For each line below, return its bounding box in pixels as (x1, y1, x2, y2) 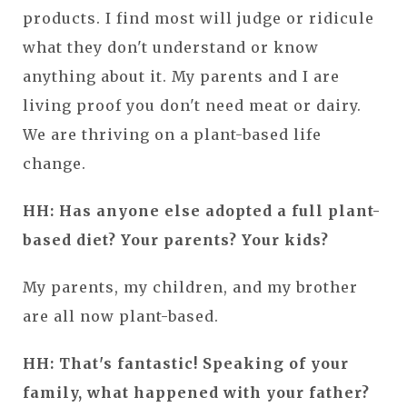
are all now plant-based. (23, 306, 219, 325)
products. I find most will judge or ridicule (23, 8, 374, 27)
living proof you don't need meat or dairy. (23, 95, 362, 114)
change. (23, 154, 86, 173)
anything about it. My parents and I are (23, 66, 340, 85)
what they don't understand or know (23, 37, 319, 56)
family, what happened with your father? (23, 382, 370, 402)
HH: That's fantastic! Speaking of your (23, 353, 349, 372)
